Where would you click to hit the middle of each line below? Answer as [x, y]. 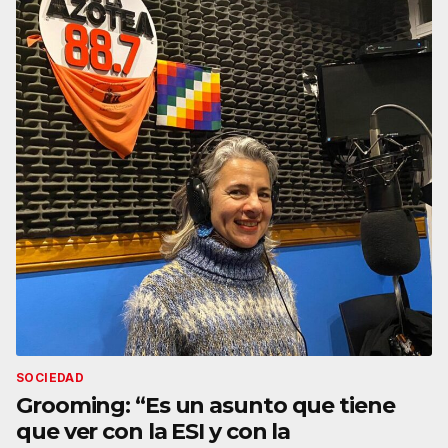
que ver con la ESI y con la [153, 431]
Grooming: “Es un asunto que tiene [205, 405]
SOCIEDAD [50, 377]
